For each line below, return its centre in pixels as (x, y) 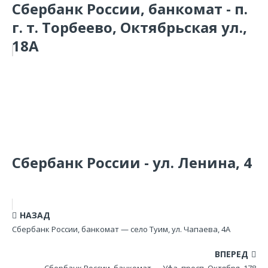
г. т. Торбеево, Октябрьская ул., (130, 27)
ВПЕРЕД (232, 254)
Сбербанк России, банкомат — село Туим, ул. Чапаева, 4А (121, 229)
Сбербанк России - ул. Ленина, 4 (132, 162)
